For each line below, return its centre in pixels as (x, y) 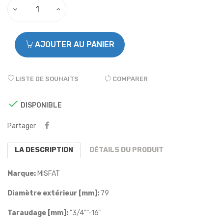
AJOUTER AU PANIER (75, 44)
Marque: (22, 173)
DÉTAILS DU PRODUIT (127, 150)
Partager (22, 126)
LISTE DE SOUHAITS (47, 79)
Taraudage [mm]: (38, 213)
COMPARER (130, 79)
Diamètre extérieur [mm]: (53, 193)
